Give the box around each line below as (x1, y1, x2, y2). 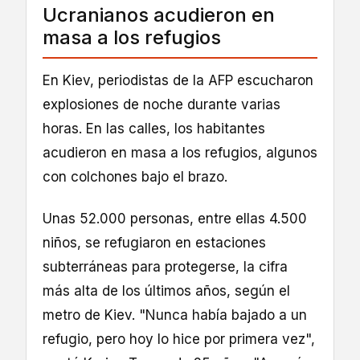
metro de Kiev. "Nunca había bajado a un (43, 306, 307, 323)
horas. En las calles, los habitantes (43, 120, 265, 137)
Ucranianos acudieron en (43, 2, 275, 27)
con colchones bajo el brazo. (43, 168, 227, 185)
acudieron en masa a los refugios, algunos (43, 144, 317, 161)
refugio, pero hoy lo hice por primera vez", (43, 330, 315, 347)
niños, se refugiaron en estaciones (43, 234, 266, 251)
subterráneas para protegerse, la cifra (43, 258, 288, 275)
